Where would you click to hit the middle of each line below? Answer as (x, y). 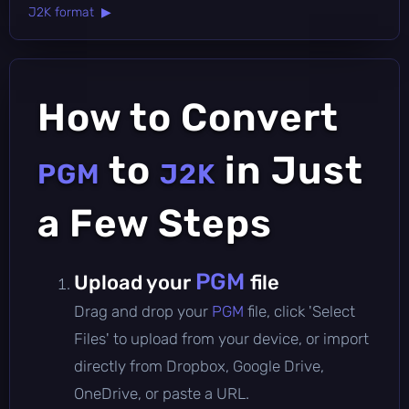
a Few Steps (155, 223)
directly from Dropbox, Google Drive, (199, 366)
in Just (289, 170)
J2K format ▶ (70, 12)
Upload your (135, 282)
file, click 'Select (301, 311)
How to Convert (188, 117)
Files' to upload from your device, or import (221, 338)
